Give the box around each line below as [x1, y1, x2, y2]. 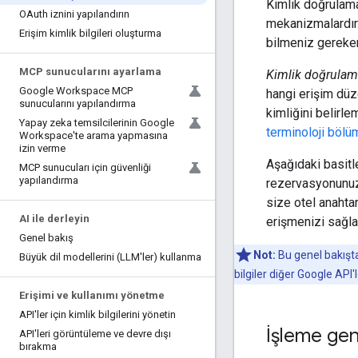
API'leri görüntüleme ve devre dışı [19, 328, 171, 340]
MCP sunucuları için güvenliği [19, 161, 151, 173]
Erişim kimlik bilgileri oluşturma [19, 27, 161, 39]
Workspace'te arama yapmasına [19, 129, 168, 141]
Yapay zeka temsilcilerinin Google [19, 117, 174, 129]
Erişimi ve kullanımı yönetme [19, 289, 165, 301]
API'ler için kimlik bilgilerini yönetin [19, 308, 176, 320]
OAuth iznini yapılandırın [19, 8, 129, 20]
